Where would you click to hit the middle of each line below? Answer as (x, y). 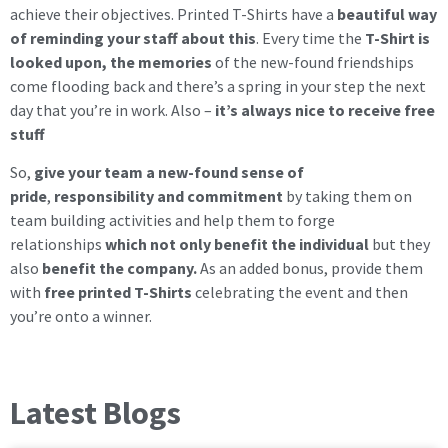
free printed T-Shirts (118, 291)
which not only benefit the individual (237, 243)
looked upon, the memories (111, 61)
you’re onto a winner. (81, 315)
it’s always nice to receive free (325, 109)
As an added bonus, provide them (310, 267)
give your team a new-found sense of (169, 171)
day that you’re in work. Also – (112, 109)
